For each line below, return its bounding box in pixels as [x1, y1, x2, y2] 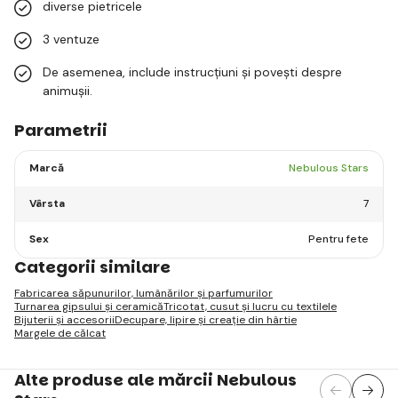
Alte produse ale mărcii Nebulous [14, 368, 297, 391]
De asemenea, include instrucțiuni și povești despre [43, 63, 342, 80]
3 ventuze [43, 30, 99, 47]
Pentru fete [308, 232, 369, 247]
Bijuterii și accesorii [14, 312, 115, 327]
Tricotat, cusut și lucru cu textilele [163, 298, 337, 314]
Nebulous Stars [289, 161, 369, 176]
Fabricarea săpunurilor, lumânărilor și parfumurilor [14, 285, 273, 300]
